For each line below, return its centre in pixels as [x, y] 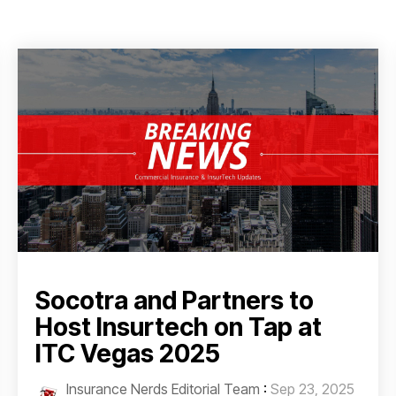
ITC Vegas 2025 [128, 353]
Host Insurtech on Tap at [179, 327]
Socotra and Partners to [175, 300]
